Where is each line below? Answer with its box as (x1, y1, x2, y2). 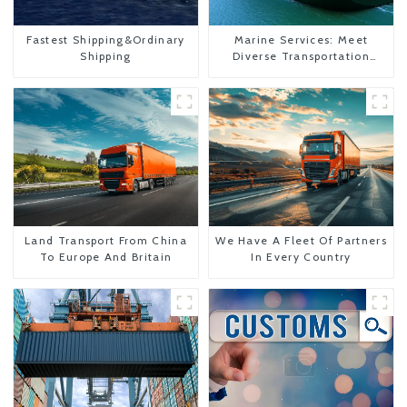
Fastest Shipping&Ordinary (26, 32, 185, 46)
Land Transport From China (24, 233, 187, 248)
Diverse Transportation (232, 48, 371, 63)
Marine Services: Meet (233, 32, 369, 46)
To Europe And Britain (39, 250, 173, 264)
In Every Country (251, 250, 352, 264)
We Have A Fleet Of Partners (215, 233, 387, 248)
